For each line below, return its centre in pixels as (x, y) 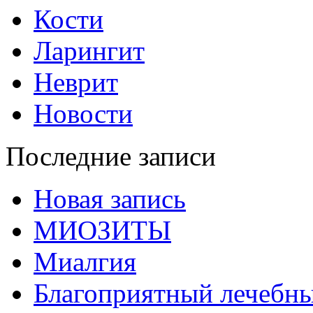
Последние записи (111, 156)
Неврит (76, 82)
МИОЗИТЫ (102, 231)
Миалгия (85, 262)
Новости (83, 114)
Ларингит (89, 51)
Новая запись (110, 199)
